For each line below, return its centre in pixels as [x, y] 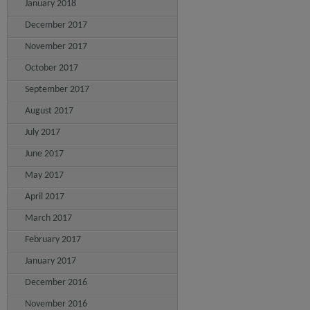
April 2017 [45, 197]
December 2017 [56, 25]
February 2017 [53, 240]
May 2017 [44, 175]
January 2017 [51, 261]
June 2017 [44, 154]
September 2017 [57, 90]
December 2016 [56, 283]
